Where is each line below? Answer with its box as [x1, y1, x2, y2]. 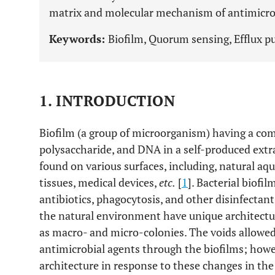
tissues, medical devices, [39, 175, 159, 190]
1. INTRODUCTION [39, 91, 176, 110]
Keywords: [49, 31, 108, 46]
